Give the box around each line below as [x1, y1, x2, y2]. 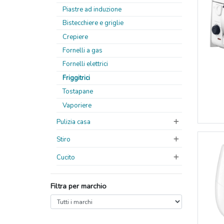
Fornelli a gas [62, 46, 102, 55]
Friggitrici [62, 73, 90, 82]
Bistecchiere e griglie [62, 18, 123, 28]
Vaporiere [62, 100, 91, 110]
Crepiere [62, 32, 88, 41]
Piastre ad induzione [62, 4, 121, 14]
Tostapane [62, 87, 93, 96]
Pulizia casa [56, 117, 90, 126]
